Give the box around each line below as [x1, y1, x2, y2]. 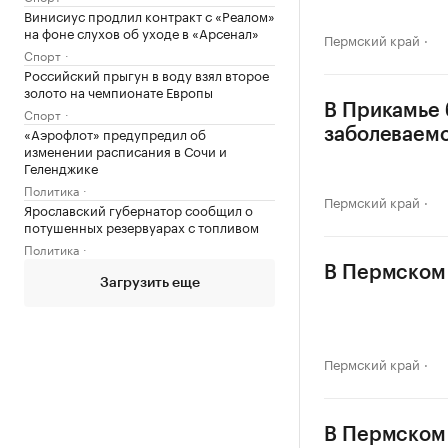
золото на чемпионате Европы [24, 80, 213, 101]
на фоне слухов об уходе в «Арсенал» [24, 21, 259, 42]
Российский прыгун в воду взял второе [24, 63, 269, 84]
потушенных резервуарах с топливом [24, 215, 259, 236]
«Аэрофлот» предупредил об [24, 122, 206, 143]
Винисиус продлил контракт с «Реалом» [24, 4, 275, 25]
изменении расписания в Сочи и [24, 139, 227, 160]
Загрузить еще [99, 275, 200, 290]
